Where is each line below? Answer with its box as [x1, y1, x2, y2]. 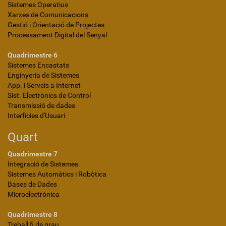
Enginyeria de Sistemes [8, 71, 79, 79]
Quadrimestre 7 [8, 150, 58, 158]
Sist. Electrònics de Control [8, 91, 91, 99]
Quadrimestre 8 [8, 210, 58, 218]
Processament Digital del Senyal [8, 31, 107, 39]
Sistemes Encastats [8, 61, 69, 69]
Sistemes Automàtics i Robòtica [8, 170, 106, 178]
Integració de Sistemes [8, 160, 78, 168]
